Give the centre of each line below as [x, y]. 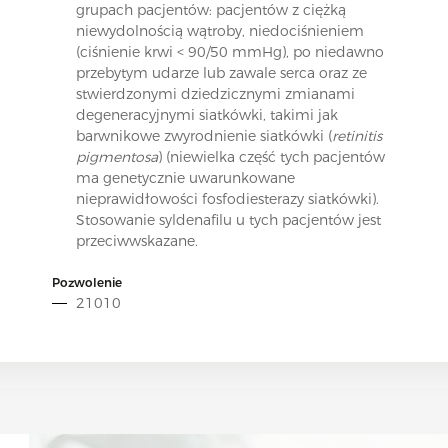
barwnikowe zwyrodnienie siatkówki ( [203, 135]
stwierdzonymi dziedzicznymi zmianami [215, 93]
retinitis [356, 135]
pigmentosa [116, 156]
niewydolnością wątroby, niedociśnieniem [219, 30]
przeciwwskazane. [136, 240]
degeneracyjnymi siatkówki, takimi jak [206, 114]
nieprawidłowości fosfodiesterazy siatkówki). [227, 198]
